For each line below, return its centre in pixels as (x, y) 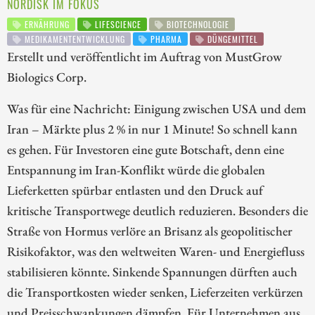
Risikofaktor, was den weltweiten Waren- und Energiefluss (156, 251)
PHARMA (165, 39)
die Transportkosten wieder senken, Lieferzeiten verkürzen (155, 292)
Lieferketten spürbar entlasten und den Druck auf (135, 190)
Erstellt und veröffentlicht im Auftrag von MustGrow (144, 57)
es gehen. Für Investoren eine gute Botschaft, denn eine (146, 149)
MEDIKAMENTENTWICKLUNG (73, 39)
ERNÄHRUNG (46, 25)
